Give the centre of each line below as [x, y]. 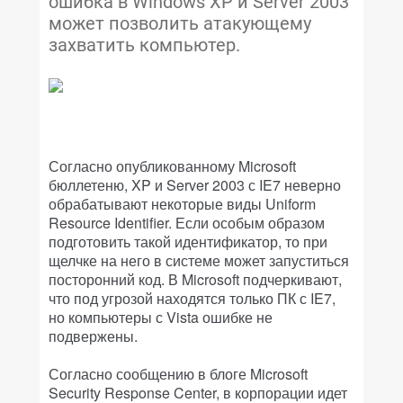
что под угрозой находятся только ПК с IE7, [192, 298]
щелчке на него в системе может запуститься [199, 260]
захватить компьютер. [144, 45]
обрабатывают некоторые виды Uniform [182, 204]
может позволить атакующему [180, 23]
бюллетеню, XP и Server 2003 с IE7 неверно [195, 185]
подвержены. [93, 336]
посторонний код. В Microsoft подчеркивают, [195, 279]
